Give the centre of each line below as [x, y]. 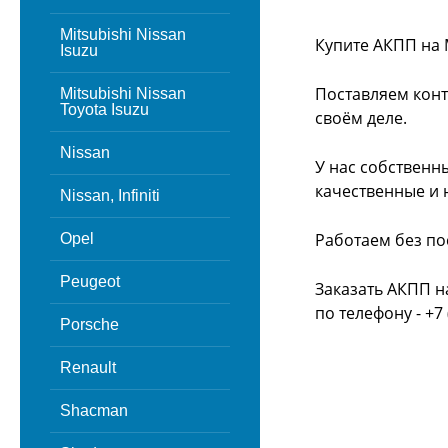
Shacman [94, 410]
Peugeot [90, 281]
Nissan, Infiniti [110, 195]
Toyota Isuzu [104, 109]
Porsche [89, 324]
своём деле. [361, 118]
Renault [88, 367]
